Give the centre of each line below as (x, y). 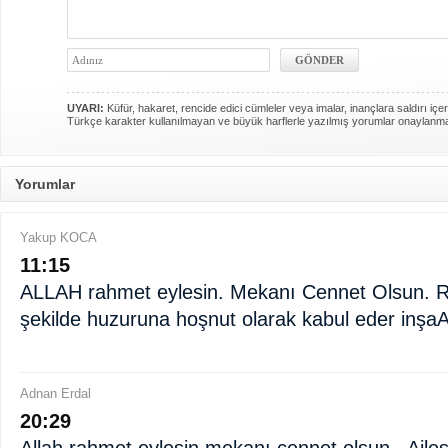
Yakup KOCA (58, 237)
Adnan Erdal (55, 393)
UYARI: (85, 108)
